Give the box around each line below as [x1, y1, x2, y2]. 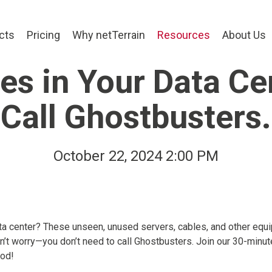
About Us [222, 29, 267, 41]
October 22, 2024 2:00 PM [53, 147, 219, 165]
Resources [157, 29, 211, 41]
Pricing [27, 29, 61, 41]
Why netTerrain [72, 29, 146, 41]
